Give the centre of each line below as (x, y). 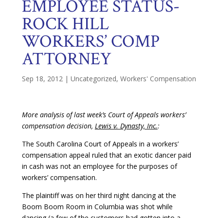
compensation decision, (58, 126)
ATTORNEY (66, 59)
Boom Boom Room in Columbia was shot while (97, 206)
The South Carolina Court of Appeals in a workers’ (100, 144)
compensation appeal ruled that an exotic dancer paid (106, 155)
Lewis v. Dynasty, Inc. (126, 126)
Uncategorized (93, 78)
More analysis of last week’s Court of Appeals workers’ (104, 114)
